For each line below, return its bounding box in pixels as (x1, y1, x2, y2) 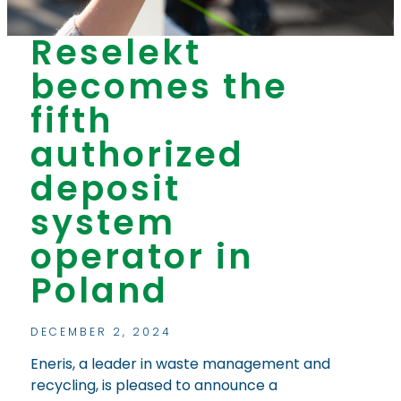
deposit (30, 165, 181, 213)
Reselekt (30, 29, 201, 77)
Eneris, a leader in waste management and (30, 354, 330, 375)
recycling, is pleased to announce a (30, 375, 277, 397)
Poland (30, 267, 168, 315)
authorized (30, 131, 244, 179)
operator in (30, 233, 253, 281)
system (30, 199, 175, 247)
